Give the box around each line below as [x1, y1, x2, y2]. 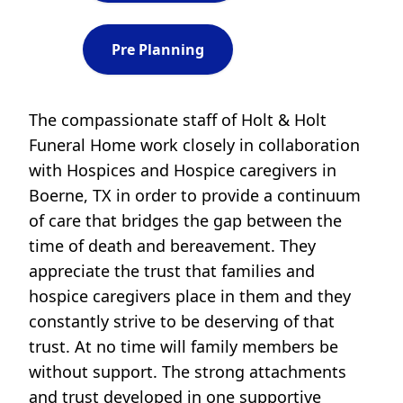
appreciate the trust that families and [29, 260, 315, 282]
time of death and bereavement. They [29, 235, 316, 257]
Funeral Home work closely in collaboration [29, 134, 360, 157]
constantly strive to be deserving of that [29, 310, 335, 333]
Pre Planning [112, 40, 204, 60]
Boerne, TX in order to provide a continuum [29, 184, 361, 207]
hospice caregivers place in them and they [29, 285, 351, 308]
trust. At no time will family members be [29, 336, 338, 358]
